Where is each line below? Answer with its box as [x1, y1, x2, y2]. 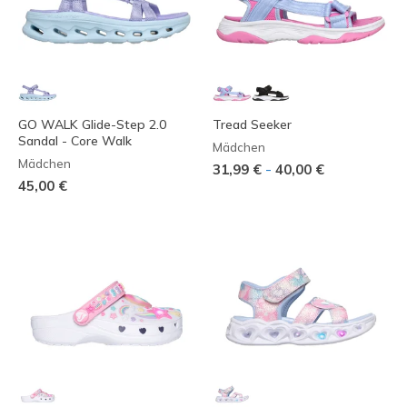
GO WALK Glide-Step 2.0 [18, 115, 166, 133]
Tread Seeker [213, 115, 292, 133]
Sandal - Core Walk [18, 132, 132, 149]
